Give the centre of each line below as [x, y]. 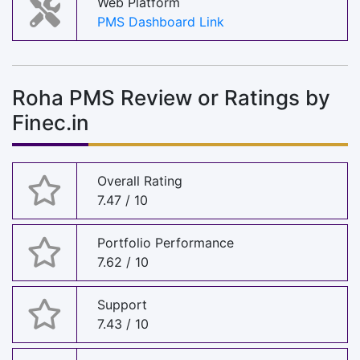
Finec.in [51, 122]
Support [122, 305]
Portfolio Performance [166, 243]
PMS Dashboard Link [161, 22]
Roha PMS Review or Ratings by [171, 97]
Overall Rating [140, 181]
